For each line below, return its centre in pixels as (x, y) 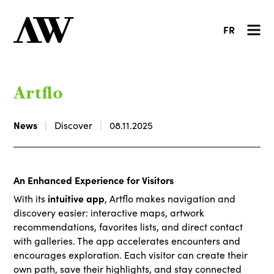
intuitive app (76, 198)
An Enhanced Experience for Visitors (94, 180)
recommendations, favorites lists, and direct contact (128, 227)
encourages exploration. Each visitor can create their (131, 255)
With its (31, 198)
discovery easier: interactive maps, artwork (109, 213)
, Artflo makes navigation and (170, 198)
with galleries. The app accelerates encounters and (127, 241)
